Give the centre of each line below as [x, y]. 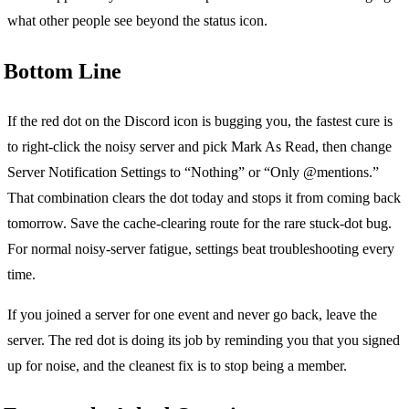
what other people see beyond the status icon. [137, 20]
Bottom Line [63, 71]
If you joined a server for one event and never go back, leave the [192, 314]
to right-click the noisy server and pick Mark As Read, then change [199, 146]
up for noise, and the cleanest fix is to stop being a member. [177, 365]
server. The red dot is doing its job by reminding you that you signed [204, 340]
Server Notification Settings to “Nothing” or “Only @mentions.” [193, 172]
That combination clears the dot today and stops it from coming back [204, 197]
